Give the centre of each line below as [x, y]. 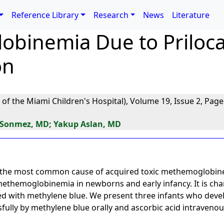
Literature [191, 15]
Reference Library [45, 15]
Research [111, 15]
